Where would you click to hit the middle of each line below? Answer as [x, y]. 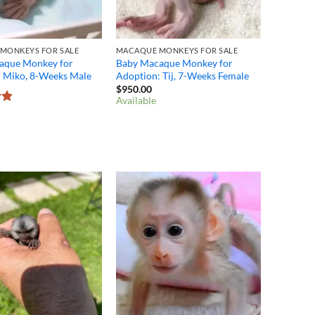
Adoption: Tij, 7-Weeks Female [182, 75]
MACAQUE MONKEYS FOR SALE [177, 50]
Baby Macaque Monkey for [174, 63]
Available [136, 100]
